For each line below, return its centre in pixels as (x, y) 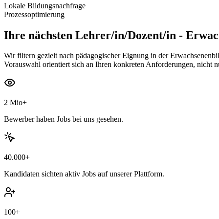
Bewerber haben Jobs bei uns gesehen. (64, 119)
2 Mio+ (15, 103)
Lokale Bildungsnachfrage (45, 5)
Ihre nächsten (38, 35)
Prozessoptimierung (34, 14)
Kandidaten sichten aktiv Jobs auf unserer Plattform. (84, 174)
